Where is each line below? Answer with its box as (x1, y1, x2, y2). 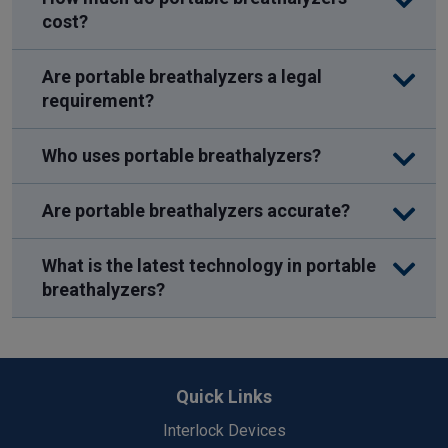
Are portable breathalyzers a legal (42, 66, 322, 87)
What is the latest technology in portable (42, 255, 376, 276)
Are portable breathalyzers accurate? (42, 200, 350, 221)
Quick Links (176, 386, 272, 407)
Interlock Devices (162, 421, 286, 440)
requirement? (42, 90, 154, 111)
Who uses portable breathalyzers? (42, 145, 321, 166)
